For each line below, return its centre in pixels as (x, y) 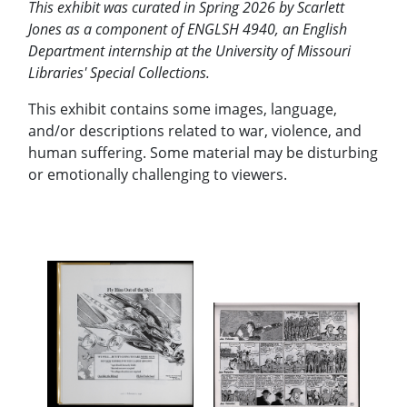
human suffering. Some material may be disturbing (203, 152)
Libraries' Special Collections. (121, 72)
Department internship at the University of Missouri (189, 50)
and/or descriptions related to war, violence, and (195, 130)
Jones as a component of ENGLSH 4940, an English (188, 29)
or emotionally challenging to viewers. (159, 174)
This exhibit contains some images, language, (183, 109)
